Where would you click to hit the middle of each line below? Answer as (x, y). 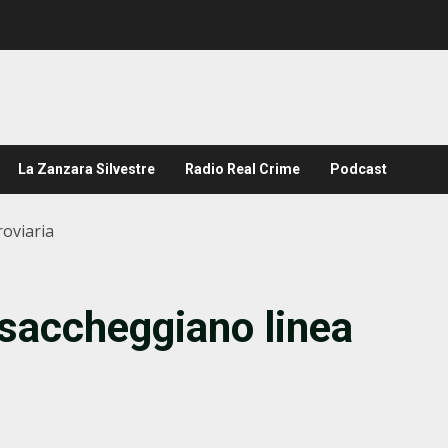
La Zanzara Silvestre (86, 169)
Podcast (358, 169)
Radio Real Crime (242, 169)
